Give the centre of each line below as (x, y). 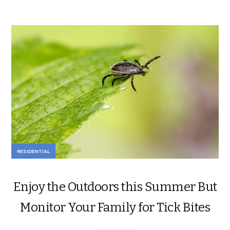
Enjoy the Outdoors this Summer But (115, 187)
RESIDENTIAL (34, 151)
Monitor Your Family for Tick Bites (115, 207)
